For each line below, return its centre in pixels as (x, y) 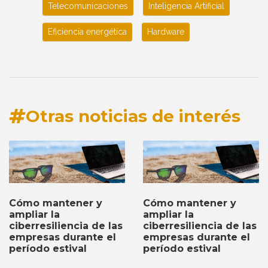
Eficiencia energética (87, 31)
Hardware (166, 31)
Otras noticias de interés (133, 116)
